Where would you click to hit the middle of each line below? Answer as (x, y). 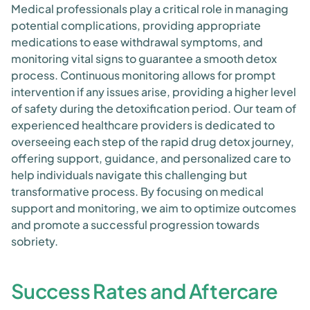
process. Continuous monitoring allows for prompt (143, 75)
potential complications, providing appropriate (136, 25)
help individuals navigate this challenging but (129, 175)
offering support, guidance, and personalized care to (151, 158)
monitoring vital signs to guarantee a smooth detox (144, 58)
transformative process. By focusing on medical (137, 191)
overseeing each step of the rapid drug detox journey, (153, 142)
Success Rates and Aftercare (145, 291)
